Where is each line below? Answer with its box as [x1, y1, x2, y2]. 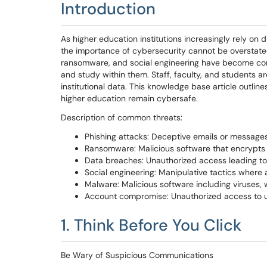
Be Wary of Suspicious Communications [61, 250, 213, 260]
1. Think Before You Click [61, 215, 241, 235]
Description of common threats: [61, 112, 182, 123]
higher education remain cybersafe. [61, 93, 198, 104]
